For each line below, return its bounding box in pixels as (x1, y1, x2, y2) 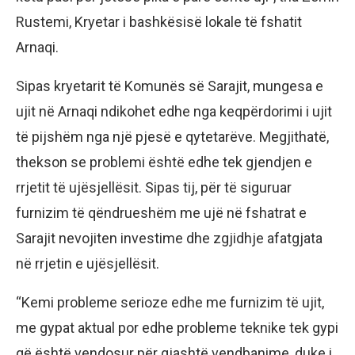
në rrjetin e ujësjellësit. (16, 255, 159, 273)
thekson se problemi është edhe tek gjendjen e (16, 154, 312, 171)
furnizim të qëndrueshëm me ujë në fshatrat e (16, 204, 307, 222)
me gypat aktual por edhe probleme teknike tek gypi (16, 319, 338, 337)
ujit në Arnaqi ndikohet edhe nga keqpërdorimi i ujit (16, 103, 332, 120)
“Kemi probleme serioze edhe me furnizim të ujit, (16, 294, 324, 311)
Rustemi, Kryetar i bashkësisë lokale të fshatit (16, 13, 302, 31)
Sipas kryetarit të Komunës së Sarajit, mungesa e (16, 78, 323, 95)
